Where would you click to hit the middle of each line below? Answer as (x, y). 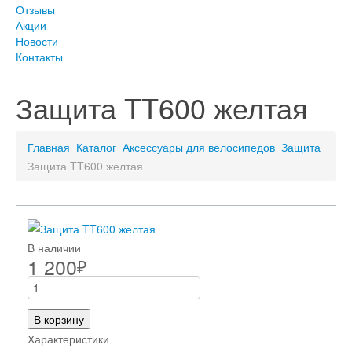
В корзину (59, 319)
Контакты (39, 57)
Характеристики (68, 338)
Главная (49, 147)
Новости (37, 41)
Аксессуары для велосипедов (199, 147)
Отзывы (35, 9)
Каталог (96, 147)
